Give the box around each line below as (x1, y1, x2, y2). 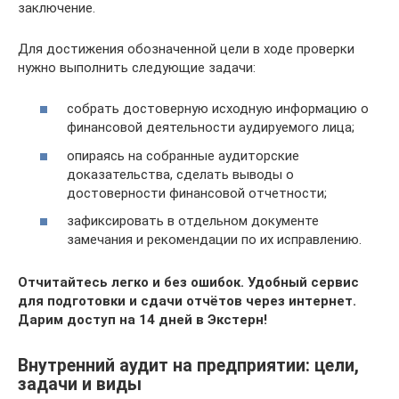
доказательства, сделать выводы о (67, 166, 294, 183)
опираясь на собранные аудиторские (67, 147, 299, 164)
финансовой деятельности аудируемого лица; (67, 119, 354, 136)
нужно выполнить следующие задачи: (18, 59, 256, 76)
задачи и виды (18, 373, 142, 395)
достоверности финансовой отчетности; (67, 184, 327, 201)
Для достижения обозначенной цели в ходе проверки (18, 40, 354, 57)
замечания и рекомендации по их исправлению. (67, 232, 362, 248)
